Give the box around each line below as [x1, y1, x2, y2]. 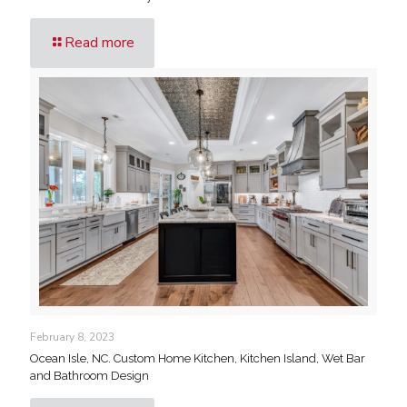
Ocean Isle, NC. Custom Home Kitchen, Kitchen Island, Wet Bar [30, 351, 365, 365]
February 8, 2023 [30, 329, 114, 344]
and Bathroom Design [30, 368, 149, 382]
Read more [65, 33, 134, 54]
